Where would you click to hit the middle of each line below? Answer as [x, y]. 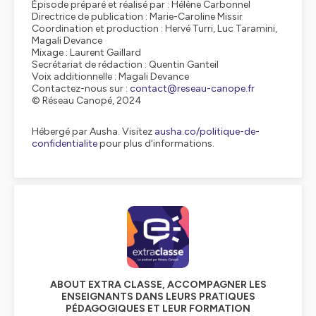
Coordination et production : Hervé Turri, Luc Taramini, [154, 29]
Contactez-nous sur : [81, 89]
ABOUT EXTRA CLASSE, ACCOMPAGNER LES [158, 285]
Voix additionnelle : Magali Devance [110, 77]
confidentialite [65, 144]
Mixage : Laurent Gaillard [86, 53]
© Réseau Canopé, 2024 [87, 101]
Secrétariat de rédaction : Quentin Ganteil [125, 65]
